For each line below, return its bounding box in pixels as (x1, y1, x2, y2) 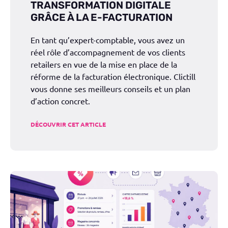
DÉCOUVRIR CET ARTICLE (31, 120, 106, 129)
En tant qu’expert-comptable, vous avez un (31, 35, 185, 45)
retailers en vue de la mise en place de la (31, 59, 177, 70)
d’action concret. (31, 96, 90, 106)
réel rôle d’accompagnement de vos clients (31, 47, 185, 58)
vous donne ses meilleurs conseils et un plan (31, 83, 190, 94)
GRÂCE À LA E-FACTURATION (31, 11, 175, 24)
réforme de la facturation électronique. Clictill (31, 71, 195, 82)
